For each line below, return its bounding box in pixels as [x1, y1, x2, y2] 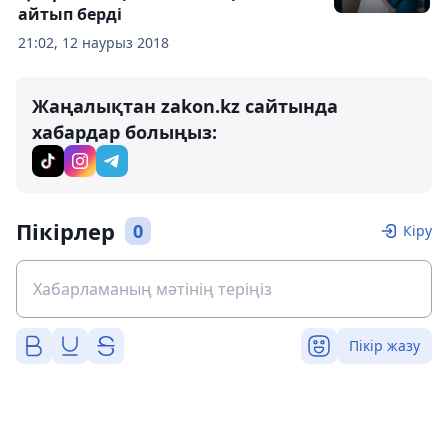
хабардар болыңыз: [32, 120, 217, 145]
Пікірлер [16, 216, 115, 247]
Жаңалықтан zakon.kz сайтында [32, 94, 338, 119]
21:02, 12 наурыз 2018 [18, 33, 169, 53]
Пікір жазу [349, 336, 420, 356]
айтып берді [18, 3, 122, 26]
